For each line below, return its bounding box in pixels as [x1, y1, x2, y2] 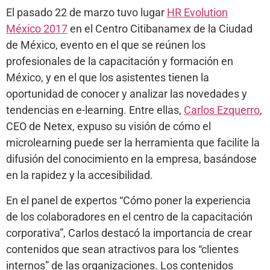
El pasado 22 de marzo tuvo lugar [6, 5, 167, 19]
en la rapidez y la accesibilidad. [6, 168, 153, 181]
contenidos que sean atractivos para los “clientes [6, 242, 239, 256]
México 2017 [6, 22, 67, 35]
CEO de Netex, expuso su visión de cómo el [6, 119, 211, 133]
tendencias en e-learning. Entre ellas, [6, 103, 184, 116]
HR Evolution [167, 5, 228, 19]
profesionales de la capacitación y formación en [6, 54, 233, 67]
